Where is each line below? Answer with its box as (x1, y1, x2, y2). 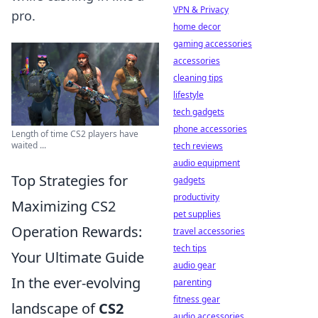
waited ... (11, 139, 46, 151)
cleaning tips (173, 72, 223, 84)
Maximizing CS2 (11, 197, 116, 216)
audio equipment (173, 157, 240, 169)
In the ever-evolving (11, 273, 141, 292)
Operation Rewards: (11, 222, 142, 241)
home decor (173, 21, 221, 33)
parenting (173, 276, 212, 288)
